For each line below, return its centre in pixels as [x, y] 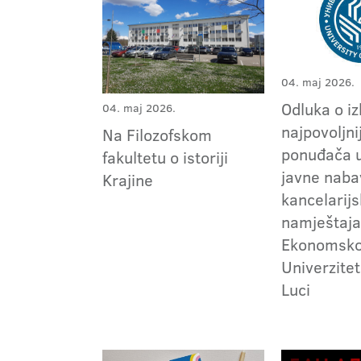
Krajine [128, 180]
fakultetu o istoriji [165, 158]
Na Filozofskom [157, 135]
